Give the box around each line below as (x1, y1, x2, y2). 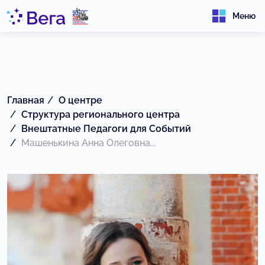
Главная (7, 95, 44, 106)
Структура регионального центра (21, 109, 180, 120)
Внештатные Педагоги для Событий (21, 123, 191, 134)
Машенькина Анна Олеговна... (21, 137, 156, 148)
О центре (59, 95, 102, 106)
